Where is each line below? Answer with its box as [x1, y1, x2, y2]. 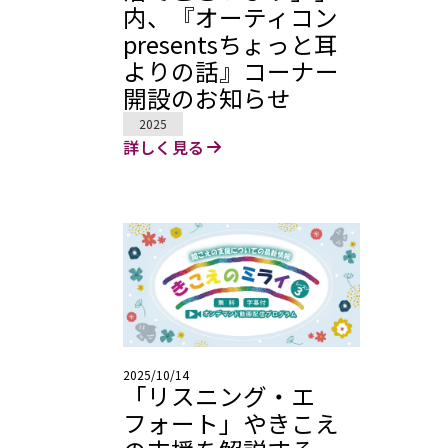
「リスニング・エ [122, 379, 315, 414]
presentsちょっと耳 [122, 27, 338, 62]
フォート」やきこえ [122, 406, 339, 441]
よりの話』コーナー [122, 54, 339, 89]
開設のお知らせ [122, 81, 291, 116]
